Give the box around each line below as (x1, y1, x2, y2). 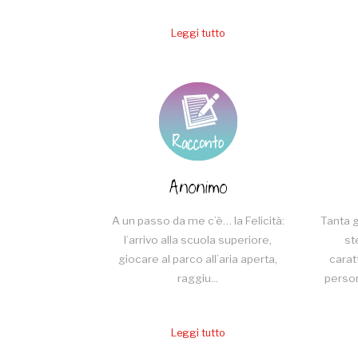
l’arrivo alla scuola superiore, (124, 233, 272, 246)
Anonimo (169, 170, 227, 205)
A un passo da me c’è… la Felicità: (111, 213, 284, 227)
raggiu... (177, 271, 218, 284)
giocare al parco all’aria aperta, (118, 252, 277, 265)
